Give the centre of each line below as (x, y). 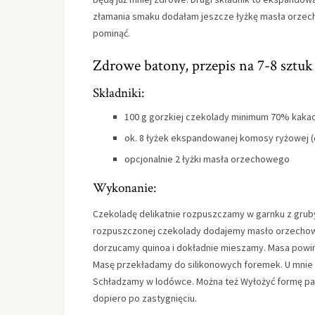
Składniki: (118, 94)
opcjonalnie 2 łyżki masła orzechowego (207, 159)
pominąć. (111, 33)
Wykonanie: (124, 188)
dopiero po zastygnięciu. (145, 298)
